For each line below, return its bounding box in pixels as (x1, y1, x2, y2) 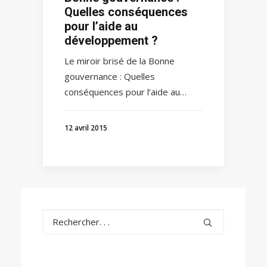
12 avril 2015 (64, 123, 107, 133)
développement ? (64, 33, 158, 48)
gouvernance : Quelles (64, 70, 155, 83)
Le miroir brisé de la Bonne (64, 55, 175, 67)
